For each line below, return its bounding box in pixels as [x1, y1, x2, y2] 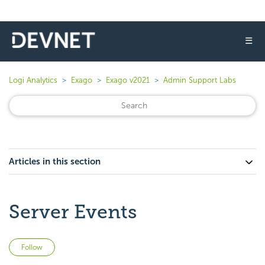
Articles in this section [9, 156, 101, 167]
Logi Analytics [9, 76, 57, 85]
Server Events [9, 201, 137, 223]
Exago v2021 [106, 76, 150, 85]
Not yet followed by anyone [55, 240, 166, 251]
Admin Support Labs [163, 76, 236, 85]
